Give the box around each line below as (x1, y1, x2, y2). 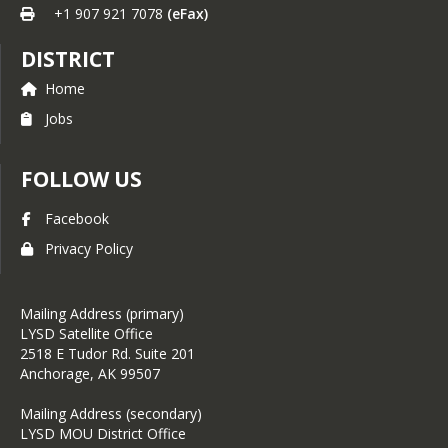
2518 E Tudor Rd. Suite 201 (20, 344, 195, 363)
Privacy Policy (45, 239, 133, 258)
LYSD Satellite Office (20, 324, 153, 343)
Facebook (45, 209, 109, 228)
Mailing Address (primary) (20, 304, 184, 323)
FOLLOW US (21, 165, 142, 193)
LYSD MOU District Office (20, 424, 186, 443)
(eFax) (167, 4, 208, 23)
